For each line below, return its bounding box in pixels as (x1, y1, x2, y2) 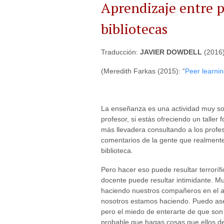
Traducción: (101, 48, 140, 56)
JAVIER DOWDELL (140, 48, 202, 56)
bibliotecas (101, 19, 167, 38)
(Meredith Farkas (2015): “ (101, 66, 185, 75)
